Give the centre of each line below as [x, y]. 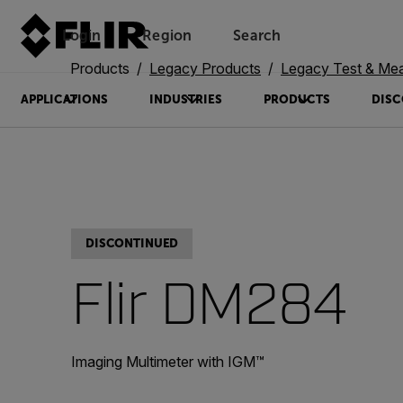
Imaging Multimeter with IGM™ [168, 362]
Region [167, 36]
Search [257, 36]
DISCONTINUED [132, 243]
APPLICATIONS [64, 99]
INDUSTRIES [185, 99]
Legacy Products [205, 68]
